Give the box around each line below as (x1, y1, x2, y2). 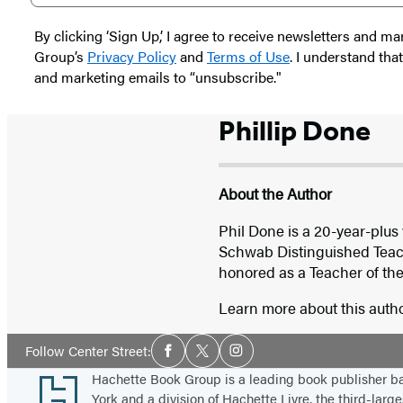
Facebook (166, 348, 226, 368)
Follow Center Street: (25, 341, 151, 361)
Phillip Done (218, 112, 371, 148)
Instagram (235, 348, 296, 368)
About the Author (218, 182, 332, 204)
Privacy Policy (87, 45, 176, 67)
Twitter (201, 348, 243, 368)
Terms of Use (207, 45, 290, 67)
